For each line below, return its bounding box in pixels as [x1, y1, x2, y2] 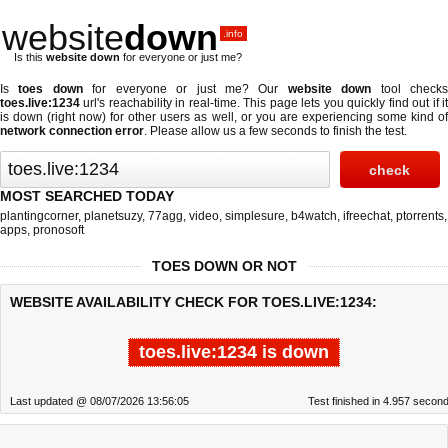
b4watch [291, 209, 337, 223]
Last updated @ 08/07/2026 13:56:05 [10, 395, 189, 407]
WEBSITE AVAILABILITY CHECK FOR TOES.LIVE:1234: [10, 294, 377, 310]
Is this [14, 51, 46, 63]
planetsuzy [84, 209, 142, 223]
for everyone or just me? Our [82, 82, 288, 96]
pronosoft [33, 223, 84, 237]
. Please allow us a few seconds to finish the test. [144, 124, 407, 138]
